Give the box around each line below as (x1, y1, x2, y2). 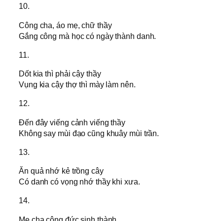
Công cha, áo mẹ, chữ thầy (19, 20, 112, 30)
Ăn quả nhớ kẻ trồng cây (19, 166, 104, 176)
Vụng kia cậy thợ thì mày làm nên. (19, 80, 136, 89)
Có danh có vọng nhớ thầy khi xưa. (19, 177, 140, 186)
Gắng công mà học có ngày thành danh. (19, 31, 156, 40)
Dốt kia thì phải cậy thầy (19, 69, 101, 78)
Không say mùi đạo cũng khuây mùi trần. (19, 128, 159, 138)
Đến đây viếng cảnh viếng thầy (19, 117, 126, 127)
